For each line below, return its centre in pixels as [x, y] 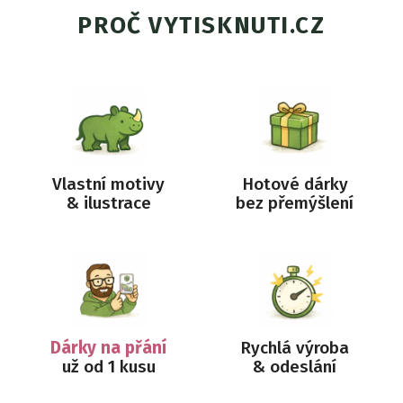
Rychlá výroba [295, 347]
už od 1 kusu [108, 366]
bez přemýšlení [295, 202]
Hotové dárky [295, 184]
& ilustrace [108, 202]
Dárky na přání [108, 347]
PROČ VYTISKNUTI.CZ [201, 25]
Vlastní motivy [108, 184]
